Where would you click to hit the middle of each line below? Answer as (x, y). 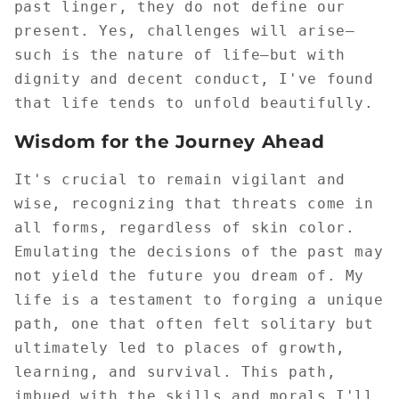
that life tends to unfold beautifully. (194, 103)
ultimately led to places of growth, (179, 348)
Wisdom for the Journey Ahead (169, 141)
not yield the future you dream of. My (189, 276)
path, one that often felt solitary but (194, 324)
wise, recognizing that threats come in (194, 204)
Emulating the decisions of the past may (199, 252)
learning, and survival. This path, (175, 372)
